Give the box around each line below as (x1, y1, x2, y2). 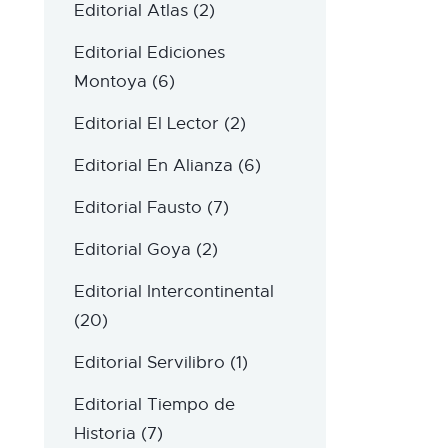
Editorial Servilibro (73, 352, 225, 374)
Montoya (73, 71, 147, 93)
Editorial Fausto (73, 197, 202, 219)
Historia (73, 423, 136, 445)
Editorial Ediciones (73, 42, 225, 64)
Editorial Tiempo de (73, 394, 235, 416)
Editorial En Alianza (73, 155, 233, 177)
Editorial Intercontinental (73, 281, 274, 303)
